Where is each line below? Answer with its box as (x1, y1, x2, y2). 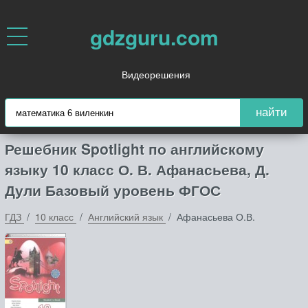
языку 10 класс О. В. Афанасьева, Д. (5, 159, 269, 180)
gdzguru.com (89, 22, 219, 52)
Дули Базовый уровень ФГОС (5, 179, 221, 201)
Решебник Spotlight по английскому (5, 138, 264, 159)
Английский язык (87, 210, 163, 224)
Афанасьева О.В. (177, 210, 256, 224)
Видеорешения (121, 67, 190, 82)
